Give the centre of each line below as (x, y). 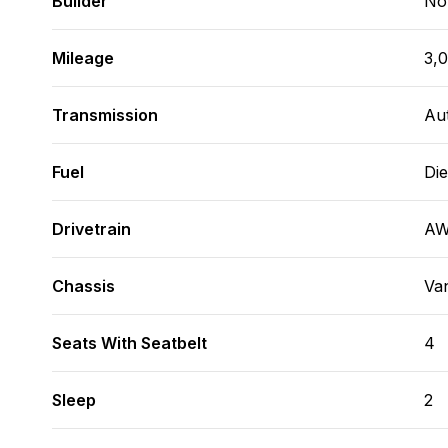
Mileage (83, 58)
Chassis (83, 286)
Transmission (105, 115)
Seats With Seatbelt (129, 343)
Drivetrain (91, 229)
